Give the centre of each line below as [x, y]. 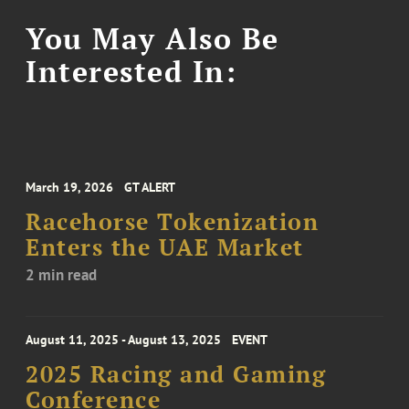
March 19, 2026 [70, 188]
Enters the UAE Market [165, 248]
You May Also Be [152, 38]
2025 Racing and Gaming [176, 375]
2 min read [62, 275]
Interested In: [131, 71]
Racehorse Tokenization [173, 222]
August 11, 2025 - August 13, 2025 [124, 340]
